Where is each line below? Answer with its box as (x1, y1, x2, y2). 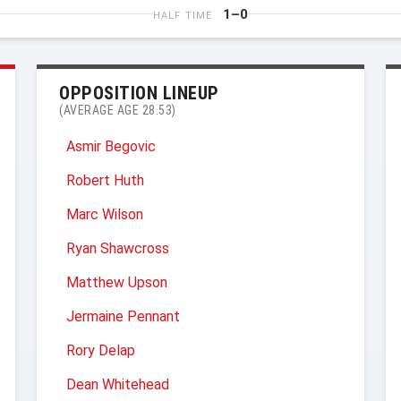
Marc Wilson (66, 206, 143, 223)
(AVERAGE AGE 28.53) (59, 103, 176, 117)
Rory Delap (66, 342, 135, 359)
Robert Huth (66, 172, 144, 189)
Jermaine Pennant (66, 308, 180, 325)
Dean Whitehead (66, 376, 169, 393)
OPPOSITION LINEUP (59, 82, 219, 104)
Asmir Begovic (66, 138, 156, 155)
